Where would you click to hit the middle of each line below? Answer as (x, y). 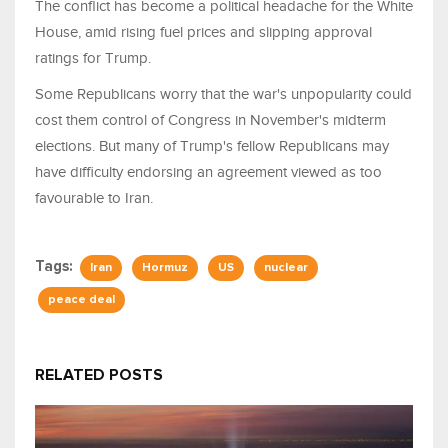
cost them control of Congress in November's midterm (210, 120)
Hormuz (165, 268)
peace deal (81, 300)
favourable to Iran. (94, 198)
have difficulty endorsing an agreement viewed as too (208, 172)
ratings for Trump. (93, 58)
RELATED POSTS (99, 375)
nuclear (286, 268)
